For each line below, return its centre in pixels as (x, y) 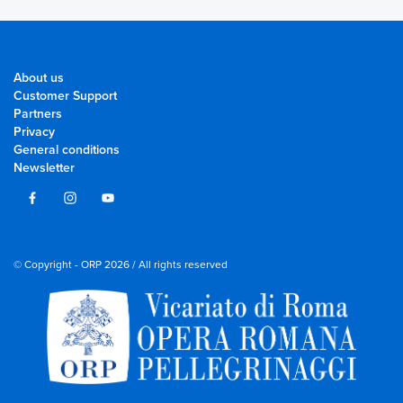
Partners (38, 114)
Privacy (34, 132)
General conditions (67, 150)
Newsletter (44, 168)
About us (39, 78)
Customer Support (65, 96)
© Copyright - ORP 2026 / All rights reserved (121, 265)
